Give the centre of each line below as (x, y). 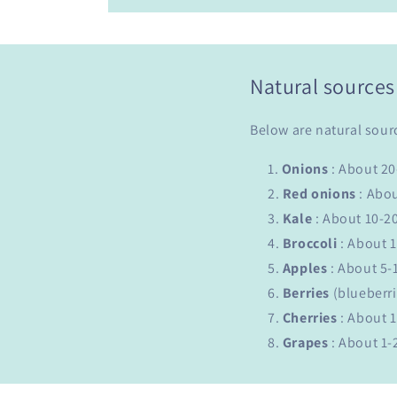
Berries (306, 293)
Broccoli (310, 244)
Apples (305, 269)
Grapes (305, 343)
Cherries (310, 318)
